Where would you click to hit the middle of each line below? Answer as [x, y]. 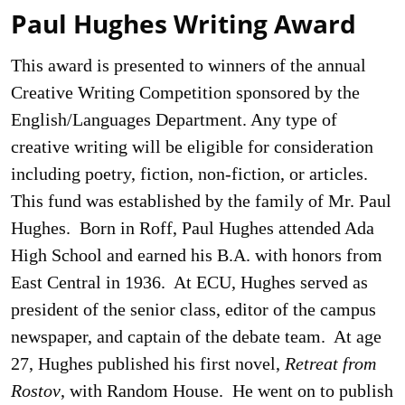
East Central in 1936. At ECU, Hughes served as [189, 282]
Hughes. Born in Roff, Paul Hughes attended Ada [193, 228]
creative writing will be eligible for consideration [192, 146]
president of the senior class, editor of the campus [193, 309]
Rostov [36, 391]
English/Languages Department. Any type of [174, 119]
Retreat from [330, 363]
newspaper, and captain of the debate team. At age [196, 336]
